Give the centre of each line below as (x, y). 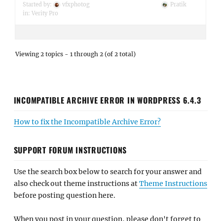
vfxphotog (76, 4)
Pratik (178, 4)
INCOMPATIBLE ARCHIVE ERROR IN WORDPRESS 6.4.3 (107, 100)
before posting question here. (64, 195)
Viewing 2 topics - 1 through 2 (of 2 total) (75, 54)
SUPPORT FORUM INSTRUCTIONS (70, 150)
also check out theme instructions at (76, 183)
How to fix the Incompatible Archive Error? (87, 122)
